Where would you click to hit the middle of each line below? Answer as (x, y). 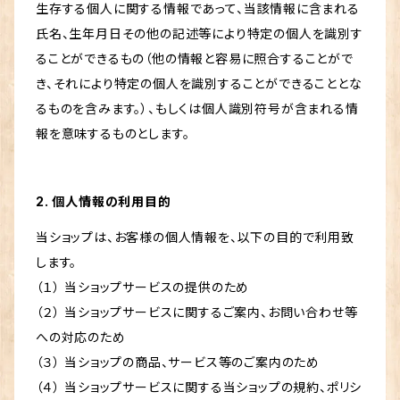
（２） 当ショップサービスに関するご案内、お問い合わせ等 (197, 312)
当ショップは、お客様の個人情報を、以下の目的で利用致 (195, 237)
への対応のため (81, 337)
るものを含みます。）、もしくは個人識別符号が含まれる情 (197, 109)
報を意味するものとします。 (113, 134)
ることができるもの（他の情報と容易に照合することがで (195, 59)
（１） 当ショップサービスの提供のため (143, 287)
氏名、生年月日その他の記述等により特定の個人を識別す (200, 34)
